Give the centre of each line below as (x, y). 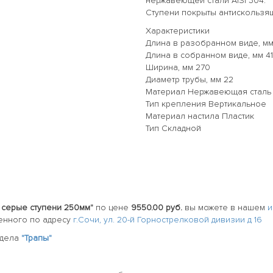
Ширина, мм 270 (178, 67)
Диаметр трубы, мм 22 (190, 79)
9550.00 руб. (157, 207)
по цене (112, 207)
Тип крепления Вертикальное (206, 104)
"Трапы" (37, 238)
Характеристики (178, 30)
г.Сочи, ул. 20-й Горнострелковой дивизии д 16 (168, 219)
